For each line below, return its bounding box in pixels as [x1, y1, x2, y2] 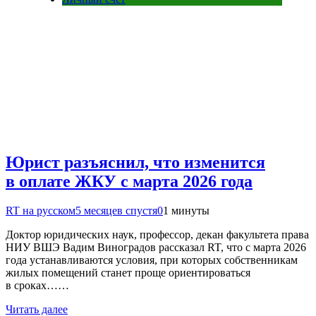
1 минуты [163, 205, 209, 217]
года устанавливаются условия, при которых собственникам [6, 254, 298, 267]
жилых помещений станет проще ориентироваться [6, 267, 250, 279]
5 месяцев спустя [75, 205, 157, 217]
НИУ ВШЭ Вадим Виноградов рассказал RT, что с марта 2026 [6, 241, 306, 254]
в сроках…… [6, 279, 69, 292]
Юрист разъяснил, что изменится [6, 152, 265, 171]
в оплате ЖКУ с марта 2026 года [6, 171, 253, 190]
